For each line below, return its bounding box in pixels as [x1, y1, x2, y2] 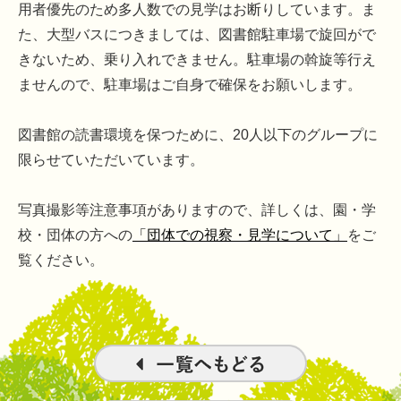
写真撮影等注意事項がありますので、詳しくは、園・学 [18, 202, 376, 218]
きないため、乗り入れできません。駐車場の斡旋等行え [18, 52, 376, 68]
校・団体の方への [18, 227, 132, 243]
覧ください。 [18, 252, 104, 269]
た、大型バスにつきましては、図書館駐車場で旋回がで [18, 27, 376, 43]
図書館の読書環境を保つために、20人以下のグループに [18, 127, 378, 143]
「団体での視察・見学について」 [132, 227, 347, 243]
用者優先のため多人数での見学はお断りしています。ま [18, 2, 376, 18]
